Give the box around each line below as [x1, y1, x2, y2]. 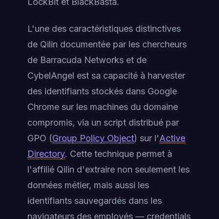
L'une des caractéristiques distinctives [27, 23, 181, 34]
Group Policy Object [52, 132, 134, 143]
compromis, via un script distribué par [27, 117, 179, 128]
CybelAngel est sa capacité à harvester [27, 70, 185, 81]
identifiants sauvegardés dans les [27, 195, 162, 206]
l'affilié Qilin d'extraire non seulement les [27, 164, 190, 175]
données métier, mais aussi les [27, 179, 149, 190]
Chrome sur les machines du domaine [27, 101, 178, 112]
